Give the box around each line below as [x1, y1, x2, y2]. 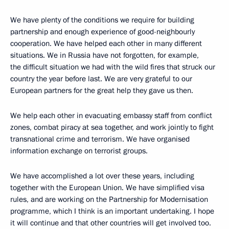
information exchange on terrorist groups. [10, 145, 148, 156]
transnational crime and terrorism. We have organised [10, 133, 190, 144]
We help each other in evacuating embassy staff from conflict [10, 110, 212, 121]
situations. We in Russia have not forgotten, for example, [10, 50, 199, 60]
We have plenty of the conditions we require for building [10, 14, 194, 25]
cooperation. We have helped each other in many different [10, 38, 202, 49]
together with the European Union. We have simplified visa [10, 182, 204, 193]
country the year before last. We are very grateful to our [10, 73, 192, 84]
